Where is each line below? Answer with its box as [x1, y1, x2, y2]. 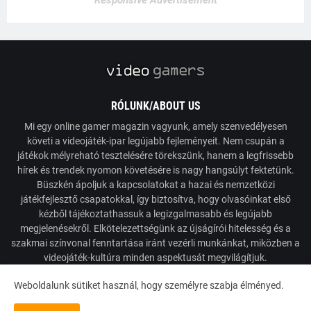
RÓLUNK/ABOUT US [110, 99, 201, 112]
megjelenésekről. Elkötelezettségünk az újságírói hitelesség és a [20, 222, 291, 234]
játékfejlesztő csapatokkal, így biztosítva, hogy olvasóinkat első [20, 193, 291, 205]
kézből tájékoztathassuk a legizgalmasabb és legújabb [39, 208, 272, 219]
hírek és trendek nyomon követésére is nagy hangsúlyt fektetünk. [17, 164, 294, 176]
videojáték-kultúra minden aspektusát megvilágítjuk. [44, 251, 267, 263]
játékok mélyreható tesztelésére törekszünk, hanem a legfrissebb [17, 149, 294, 161]
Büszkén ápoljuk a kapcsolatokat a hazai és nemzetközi [36, 178, 275, 190]
